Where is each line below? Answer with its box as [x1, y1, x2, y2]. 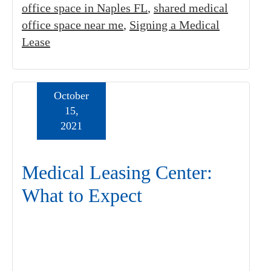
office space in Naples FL [22, 1, 148, 15]
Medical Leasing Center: [22, 162, 212, 183]
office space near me [22, 18, 123, 31]
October [54, 90, 89, 102]
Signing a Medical [129, 18, 220, 31]
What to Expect [22, 184, 142, 206]
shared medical [154, 1, 228, 15]
